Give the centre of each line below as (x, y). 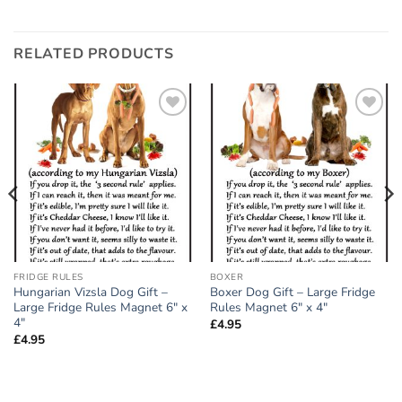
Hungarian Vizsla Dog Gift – (90, 293)
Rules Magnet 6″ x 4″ (268, 308)
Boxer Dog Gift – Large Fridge (292, 293)
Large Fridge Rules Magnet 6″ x (100, 308)
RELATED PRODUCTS (94, 53)
